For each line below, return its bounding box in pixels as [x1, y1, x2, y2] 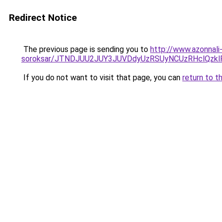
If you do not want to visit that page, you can [21, 73, 182, 82]
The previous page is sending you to [21, 45, 150, 54]
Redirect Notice [9, 12, 77, 23]
